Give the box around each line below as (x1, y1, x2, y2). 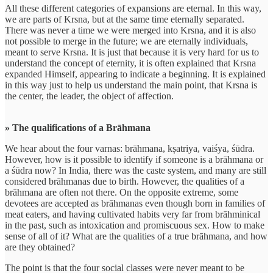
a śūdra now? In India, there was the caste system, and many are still (5, 165, 266, 175)
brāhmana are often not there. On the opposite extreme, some (5, 186, 238, 197)
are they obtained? (5, 241, 75, 252)
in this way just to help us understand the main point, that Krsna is (5, 79, 257, 90)
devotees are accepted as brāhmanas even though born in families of (5, 197, 265, 208)
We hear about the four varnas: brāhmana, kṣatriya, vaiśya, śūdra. (5, 143, 255, 154)
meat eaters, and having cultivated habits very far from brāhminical (5, 208, 260, 219)
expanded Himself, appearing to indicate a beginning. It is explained (5, 68, 266, 79)
